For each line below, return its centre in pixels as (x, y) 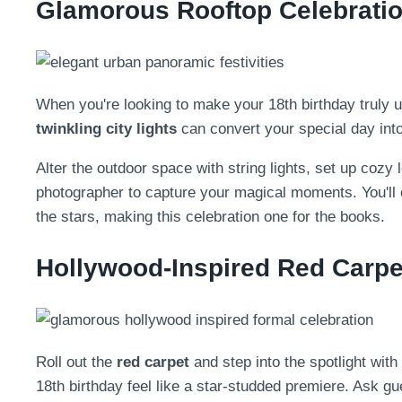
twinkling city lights (106, 128)
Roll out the (76, 363)
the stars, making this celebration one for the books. (210, 216)
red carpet (153, 363)
